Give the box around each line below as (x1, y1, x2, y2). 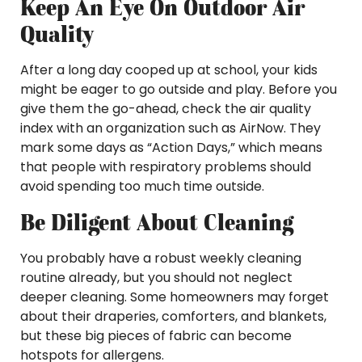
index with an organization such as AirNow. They (20, 119, 321, 137)
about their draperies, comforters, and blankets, (20, 307, 326, 326)
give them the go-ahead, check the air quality (20, 99, 311, 118)
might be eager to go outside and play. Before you (20, 80, 337, 99)
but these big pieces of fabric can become (20, 326, 292, 345)
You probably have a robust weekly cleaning (20, 249, 301, 267)
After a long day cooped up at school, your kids (20, 61, 318, 79)
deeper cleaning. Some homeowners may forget (20, 288, 329, 306)
